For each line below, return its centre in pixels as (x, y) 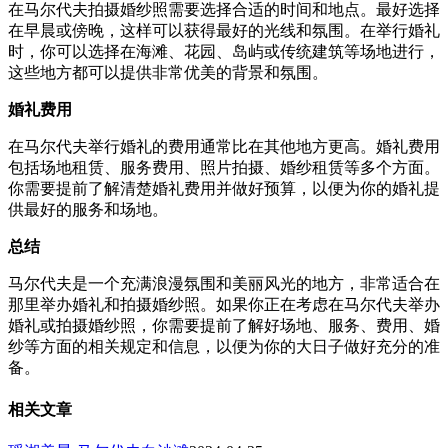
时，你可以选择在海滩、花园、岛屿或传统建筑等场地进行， (224, 51)
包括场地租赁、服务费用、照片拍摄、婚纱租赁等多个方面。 (224, 167)
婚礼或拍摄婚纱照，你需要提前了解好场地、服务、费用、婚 (224, 325)
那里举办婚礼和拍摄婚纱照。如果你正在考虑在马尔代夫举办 (224, 304)
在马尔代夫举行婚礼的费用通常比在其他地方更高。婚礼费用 (224, 146)
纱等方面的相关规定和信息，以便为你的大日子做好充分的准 (224, 346)
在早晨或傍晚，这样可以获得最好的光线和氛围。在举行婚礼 (224, 30)
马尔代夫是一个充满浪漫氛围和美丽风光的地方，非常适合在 (224, 283)
